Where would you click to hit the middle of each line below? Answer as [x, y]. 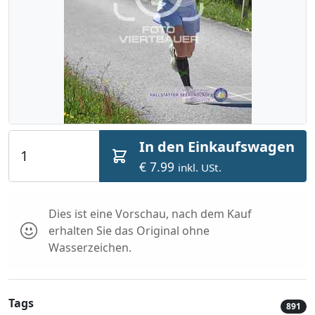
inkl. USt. [200, 167]
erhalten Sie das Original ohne [129, 231]
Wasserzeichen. [90, 247]
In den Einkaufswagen [217, 147]
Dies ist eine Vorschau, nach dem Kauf [150, 214]
